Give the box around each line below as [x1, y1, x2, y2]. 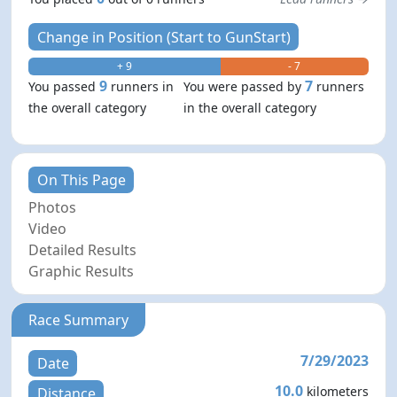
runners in [111, 77, 175, 95]
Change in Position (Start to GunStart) [36, 27, 291, 47]
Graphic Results [28, 261, 135, 281]
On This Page [36, 169, 126, 190]
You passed [28, 77, 100, 95]
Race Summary [28, 309, 129, 330]
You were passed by [183, 77, 306, 95]
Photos [28, 197, 77, 217]
